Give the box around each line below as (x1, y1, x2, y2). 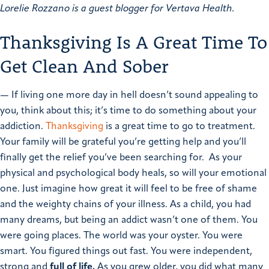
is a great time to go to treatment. (103, 122, 255, 132)
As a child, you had (170, 200, 251, 210)
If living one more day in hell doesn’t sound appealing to (11, 91, 258, 101)
